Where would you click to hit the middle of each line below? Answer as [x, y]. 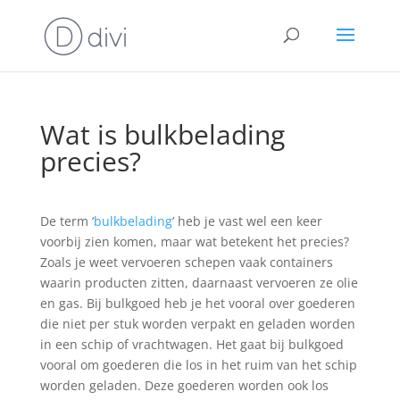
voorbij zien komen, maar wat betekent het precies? [194, 242]
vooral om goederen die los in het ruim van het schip [198, 365]
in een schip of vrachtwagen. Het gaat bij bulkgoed [192, 344]
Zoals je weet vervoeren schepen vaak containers [186, 262]
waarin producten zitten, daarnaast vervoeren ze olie [199, 283]
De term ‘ [67, 221]
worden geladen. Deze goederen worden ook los [184, 385]
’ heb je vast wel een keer [247, 221]
